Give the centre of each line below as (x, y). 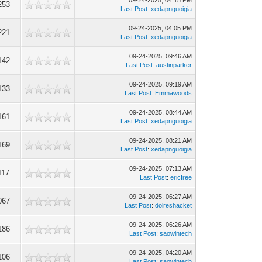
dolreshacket (174, 205)
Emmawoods (174, 93)
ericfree (181, 177)
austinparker (174, 65)
